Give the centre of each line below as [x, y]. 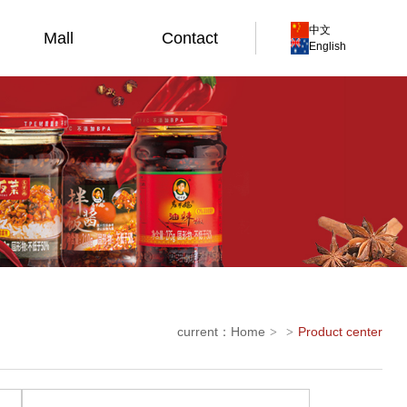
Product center [341, 331]
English [328, 46]
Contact [189, 38]
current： [204, 331]
